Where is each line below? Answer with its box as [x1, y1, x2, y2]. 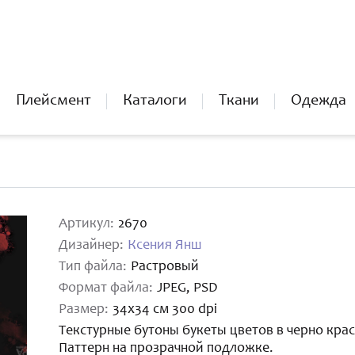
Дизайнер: [59, 239, 124, 253]
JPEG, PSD [157, 281, 218, 296]
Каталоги [123, 94, 187, 109]
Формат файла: [59, 281, 153, 296]
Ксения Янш [128, 239, 201, 253]
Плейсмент [16, 94, 91, 109]
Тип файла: [59, 260, 127, 274]
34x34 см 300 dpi [113, 303, 217, 317]
